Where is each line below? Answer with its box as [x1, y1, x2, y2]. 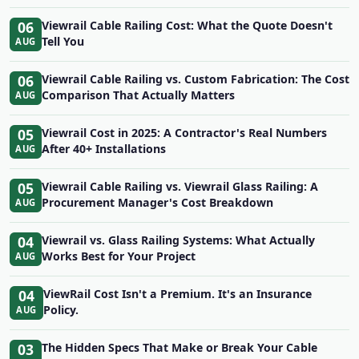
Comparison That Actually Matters [42, 87, 235, 103]
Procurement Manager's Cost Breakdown [42, 195, 273, 210]
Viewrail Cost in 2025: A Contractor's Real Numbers [42, 125, 327, 140]
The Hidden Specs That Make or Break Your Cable [42, 340, 317, 355]
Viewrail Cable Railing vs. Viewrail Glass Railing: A [42, 179, 318, 194]
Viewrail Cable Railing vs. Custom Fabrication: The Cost [42, 71, 349, 87]
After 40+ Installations [42, 141, 166, 156]
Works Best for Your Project [42, 248, 196, 264]
